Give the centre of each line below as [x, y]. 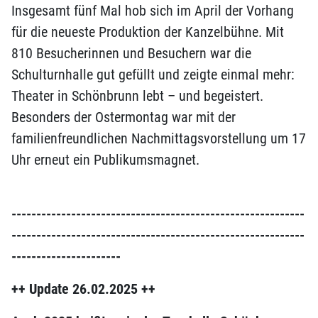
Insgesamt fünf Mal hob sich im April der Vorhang [153, 11]
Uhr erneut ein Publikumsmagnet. [105, 160]
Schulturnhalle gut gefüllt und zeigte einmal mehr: [153, 75]
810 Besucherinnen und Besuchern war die [131, 54]
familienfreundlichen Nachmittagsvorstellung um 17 [159, 139]
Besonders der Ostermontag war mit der [124, 117]
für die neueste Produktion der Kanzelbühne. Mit [148, 32]
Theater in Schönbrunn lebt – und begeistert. [137, 96]
